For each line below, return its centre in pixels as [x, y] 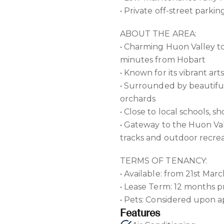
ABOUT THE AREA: [158, 34]
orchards [138, 99]
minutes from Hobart [163, 60]
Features [140, 213]
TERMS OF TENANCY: [163, 161]
